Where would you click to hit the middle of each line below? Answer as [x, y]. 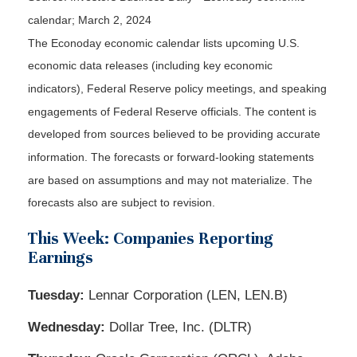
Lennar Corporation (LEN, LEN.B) [188, 296]
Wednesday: [69, 328]
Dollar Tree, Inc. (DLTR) [180, 328]
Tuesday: [58, 296]
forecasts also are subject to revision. [122, 203]
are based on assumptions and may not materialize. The [170, 180]
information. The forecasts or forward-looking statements [171, 157]
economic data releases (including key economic [150, 66]
